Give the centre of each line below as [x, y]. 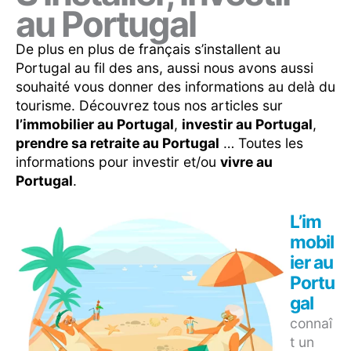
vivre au [246, 162]
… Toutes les [261, 143]
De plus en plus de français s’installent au [148, 49]
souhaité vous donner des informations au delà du [175, 87]
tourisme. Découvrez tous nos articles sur [149, 106]
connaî [311, 324]
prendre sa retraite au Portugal [118, 143]
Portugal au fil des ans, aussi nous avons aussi [165, 68]
